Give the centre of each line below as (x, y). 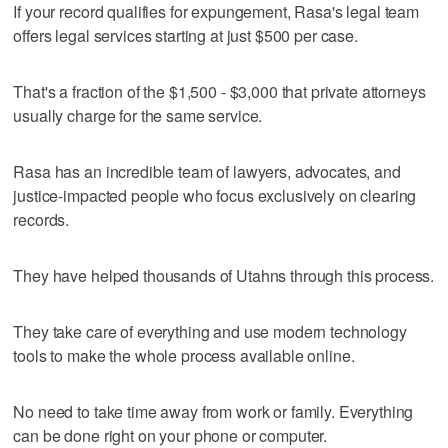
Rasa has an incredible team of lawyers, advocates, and (207, 172)
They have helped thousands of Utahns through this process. (224, 276)
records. (41, 220)
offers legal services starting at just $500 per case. (185, 36)
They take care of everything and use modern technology (210, 332)
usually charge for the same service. (138, 116)
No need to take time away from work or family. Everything (213, 412)
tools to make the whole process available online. (184, 356)
